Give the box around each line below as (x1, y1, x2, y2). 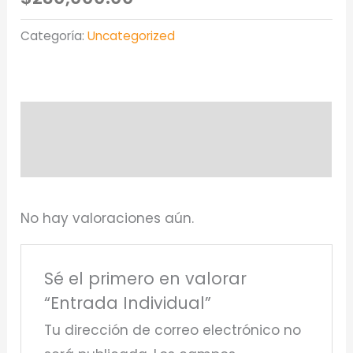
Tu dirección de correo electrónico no (43, 320, 301, 340)
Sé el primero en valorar (43, 266, 247, 290)
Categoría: (20, 28, 88, 45)
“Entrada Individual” (43, 291, 211, 314)
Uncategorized (87, 28, 176, 45)
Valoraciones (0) (20, 148, 139, 168)
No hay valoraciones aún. (20, 209, 195, 229)
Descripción (20, 110, 103, 130)
